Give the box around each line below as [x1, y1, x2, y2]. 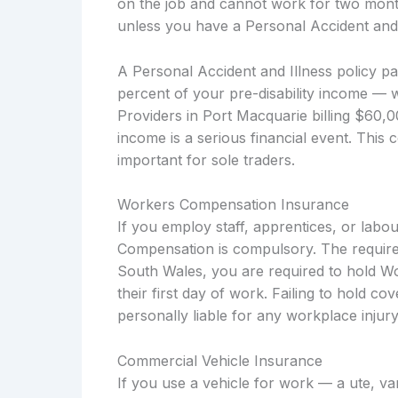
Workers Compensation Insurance [117, 195, 349, 214]
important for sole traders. [117, 150, 295, 169]
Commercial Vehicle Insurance [117, 352, 322, 370]
